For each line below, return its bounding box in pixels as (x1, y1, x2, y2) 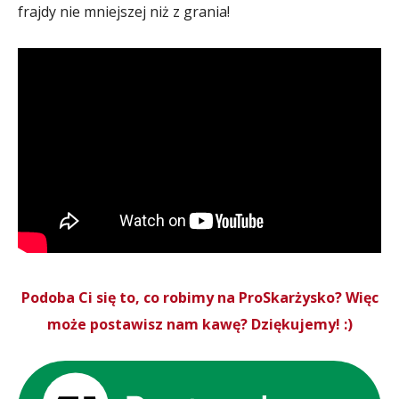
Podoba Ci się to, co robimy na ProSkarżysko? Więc (20, 287, 379, 307)
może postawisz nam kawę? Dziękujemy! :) (46, 313, 353, 334)
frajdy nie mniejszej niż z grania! (18, 2, 230, 22)
